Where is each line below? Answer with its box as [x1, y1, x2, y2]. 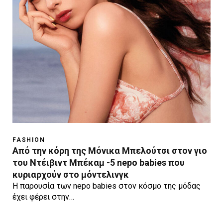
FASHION [12, 136, 45, 143]
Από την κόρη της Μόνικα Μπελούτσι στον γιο [12, 145, 207, 156]
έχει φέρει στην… [12, 192, 74, 202]
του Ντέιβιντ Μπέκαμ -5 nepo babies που [12, 157, 185, 168]
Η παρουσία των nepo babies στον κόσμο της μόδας [12, 181, 201, 191]
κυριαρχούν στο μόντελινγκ [12, 169, 129, 180]
